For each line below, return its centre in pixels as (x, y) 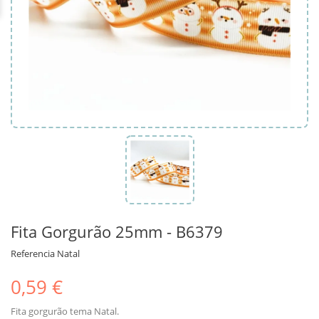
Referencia (33, 253)
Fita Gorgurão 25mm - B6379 (117, 231)
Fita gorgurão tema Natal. (65, 311)
